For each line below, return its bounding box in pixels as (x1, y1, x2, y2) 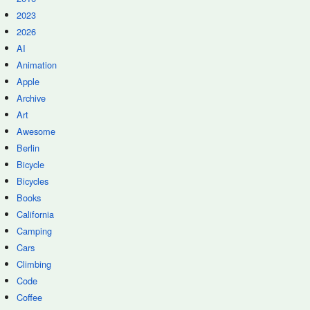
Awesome (17, 125, 55, 138)
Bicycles (17, 174, 48, 188)
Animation (17, 58, 57, 71)
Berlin (17, 141, 39, 154)
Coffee (17, 291, 42, 304)
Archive (17, 91, 46, 104)
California (17, 208, 54, 221)
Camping (17, 224, 52, 237)
